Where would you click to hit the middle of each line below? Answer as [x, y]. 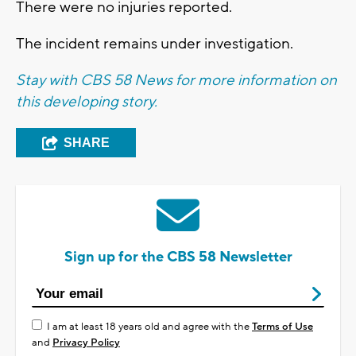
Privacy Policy [86, 343]
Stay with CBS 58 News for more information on [176, 81]
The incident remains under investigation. [155, 44]
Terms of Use [282, 327]
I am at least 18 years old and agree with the [149, 327]
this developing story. [88, 102]
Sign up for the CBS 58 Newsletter [178, 257]
